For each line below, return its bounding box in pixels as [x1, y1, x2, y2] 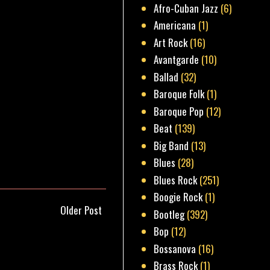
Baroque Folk [154, 86, 205, 102]
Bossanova [154, 240, 196, 256]
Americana [154, 17, 196, 33]
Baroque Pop [154, 103, 204, 119]
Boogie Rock [154, 189, 203, 205]
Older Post [60, 202, 102, 218]
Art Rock [154, 34, 188, 50]
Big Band [154, 137, 189, 153]
